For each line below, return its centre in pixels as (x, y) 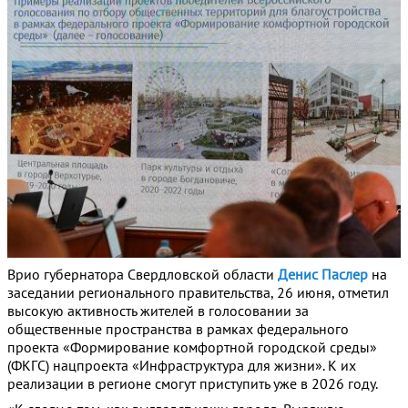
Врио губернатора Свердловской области (143, 275)
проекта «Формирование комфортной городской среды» (192, 347)
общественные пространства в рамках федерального (178, 329)
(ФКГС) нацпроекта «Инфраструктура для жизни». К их (182, 366)
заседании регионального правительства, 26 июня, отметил (198, 293)
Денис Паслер (323, 275)
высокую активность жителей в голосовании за (158, 311)
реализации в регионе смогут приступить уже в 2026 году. (193, 384)
